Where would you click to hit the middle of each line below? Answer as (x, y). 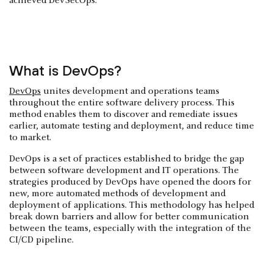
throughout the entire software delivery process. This (122, 103)
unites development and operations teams (130, 91)
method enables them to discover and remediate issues (123, 114)
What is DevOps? (65, 70)
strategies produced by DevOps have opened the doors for (130, 182)
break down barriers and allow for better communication (129, 217)
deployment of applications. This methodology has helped (132, 205)
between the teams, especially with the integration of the (130, 228)
